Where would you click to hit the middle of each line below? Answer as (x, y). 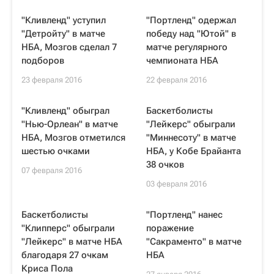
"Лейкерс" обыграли (191, 124)
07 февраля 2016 (52, 170)
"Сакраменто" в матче (194, 242)
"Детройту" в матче (63, 34)
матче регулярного (187, 47)
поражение (170, 228)
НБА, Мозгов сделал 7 (69, 47)
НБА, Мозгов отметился (73, 138)
